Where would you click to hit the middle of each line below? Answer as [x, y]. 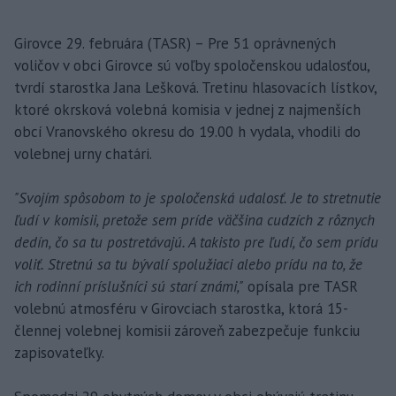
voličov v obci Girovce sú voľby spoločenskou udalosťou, [192, 65]
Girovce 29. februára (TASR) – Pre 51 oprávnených [175, 43]
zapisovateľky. [59, 352]
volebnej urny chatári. [83, 153]
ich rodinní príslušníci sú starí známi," [129, 286]
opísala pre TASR [301, 286]
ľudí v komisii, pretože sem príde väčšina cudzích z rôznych [194, 220]
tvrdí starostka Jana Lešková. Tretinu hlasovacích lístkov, [195, 87]
